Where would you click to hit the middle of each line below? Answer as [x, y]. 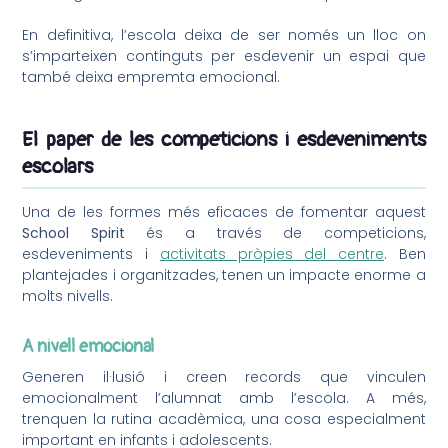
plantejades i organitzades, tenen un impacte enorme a [224, 275]
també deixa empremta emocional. [151, 76]
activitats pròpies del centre [271, 254]
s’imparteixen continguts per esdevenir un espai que [224, 55]
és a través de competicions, [275, 233]
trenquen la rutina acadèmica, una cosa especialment [224, 418]
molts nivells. [68, 296]
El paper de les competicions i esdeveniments [224, 140]
